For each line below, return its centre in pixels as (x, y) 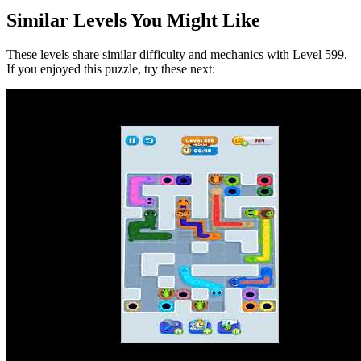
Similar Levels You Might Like (133, 21)
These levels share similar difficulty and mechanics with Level (166, 55)
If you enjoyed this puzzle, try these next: (111, 69)
